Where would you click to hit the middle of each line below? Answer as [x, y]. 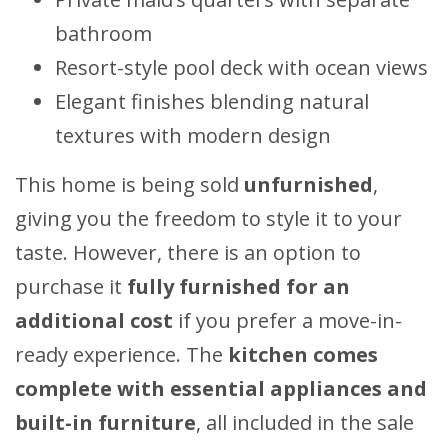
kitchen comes [303, 355]
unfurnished [308, 185]
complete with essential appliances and [221, 389]
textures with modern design [193, 136]
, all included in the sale [305, 423]
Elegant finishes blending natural [212, 102]
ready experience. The [121, 355]
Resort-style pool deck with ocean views [241, 68]
